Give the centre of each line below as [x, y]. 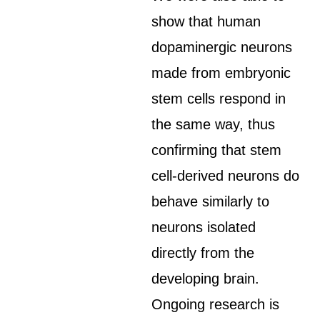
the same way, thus [214, 124]
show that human [206, 21]
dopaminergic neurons [222, 47]
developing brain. [206, 279]
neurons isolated [204, 227]
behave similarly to [211, 201]
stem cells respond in [219, 99]
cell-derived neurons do [226, 176]
